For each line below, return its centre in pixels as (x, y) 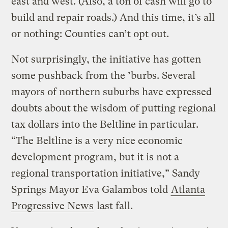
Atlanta (188, 189)
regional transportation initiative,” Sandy (106, 173)
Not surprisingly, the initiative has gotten (106, 59)
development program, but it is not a (95, 157)
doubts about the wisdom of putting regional (114, 108)
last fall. (114, 206)
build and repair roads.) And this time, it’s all (113, 17)
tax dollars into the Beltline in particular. (105, 124)
